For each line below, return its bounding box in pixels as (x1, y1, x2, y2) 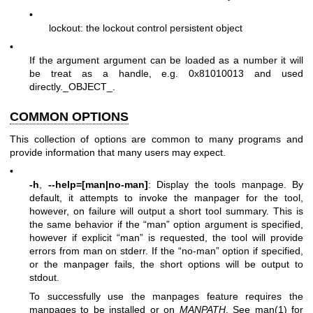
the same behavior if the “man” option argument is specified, (29, 218, 303, 230)
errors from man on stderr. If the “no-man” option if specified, (29, 245, 303, 256)
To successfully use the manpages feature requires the (29, 291, 303, 303)
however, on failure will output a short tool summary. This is (29, 205, 303, 217)
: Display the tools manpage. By (147, 178, 303, 190)
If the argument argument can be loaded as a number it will (29, 54, 303, 66)
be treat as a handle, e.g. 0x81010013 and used (29, 68, 303, 80)
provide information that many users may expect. (10, 146, 226, 158)
